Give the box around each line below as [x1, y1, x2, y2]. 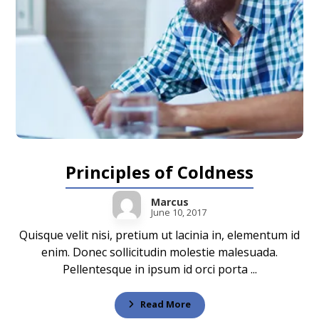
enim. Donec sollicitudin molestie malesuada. [41, 244, 278, 261]
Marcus [151, 195, 189, 209]
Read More [140, 297, 191, 310]
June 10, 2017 [151, 206, 206, 219]
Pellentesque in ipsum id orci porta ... [62, 261, 257, 278]
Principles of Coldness [66, 160, 253, 184]
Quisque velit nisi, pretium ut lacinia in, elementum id [19, 227, 300, 244]
